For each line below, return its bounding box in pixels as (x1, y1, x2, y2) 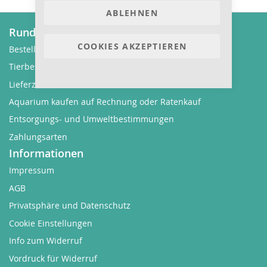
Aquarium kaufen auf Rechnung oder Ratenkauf (9, 96, 201, 108)
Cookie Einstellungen (9, 217, 92, 229)
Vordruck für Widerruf (9, 252, 97, 264)
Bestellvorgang (9, 43, 68, 55)
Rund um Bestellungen (9, 24, 125, 40)
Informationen (9, 146, 83, 162)
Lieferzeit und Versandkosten (9, 78, 126, 90)
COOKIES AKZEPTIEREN (77, 41, 187, 52)
